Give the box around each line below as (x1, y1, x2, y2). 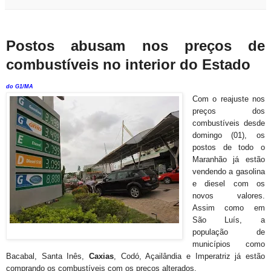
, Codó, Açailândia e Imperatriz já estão (114, 252, 265, 261)
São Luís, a (192, 215, 265, 224)
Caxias (89, 252, 114, 261)
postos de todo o (192, 143, 265, 152)
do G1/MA (6, 83, 33, 90)
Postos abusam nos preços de (6, 38, 265, 54)
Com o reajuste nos (192, 94, 265, 103)
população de (192, 227, 265, 237)
